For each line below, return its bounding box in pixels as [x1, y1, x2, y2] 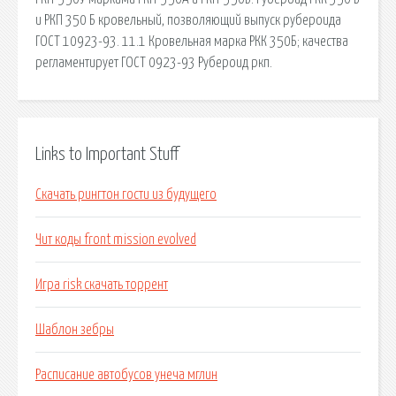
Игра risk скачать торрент [35, 278, 168, 293]
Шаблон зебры [35, 323, 114, 338]
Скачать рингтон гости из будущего [35, 187, 217, 202]
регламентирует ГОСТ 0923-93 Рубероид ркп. [35, 55, 272, 70]
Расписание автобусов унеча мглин [35, 368, 217, 383]
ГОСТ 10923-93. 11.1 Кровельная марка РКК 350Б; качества [35, 34, 348, 49]
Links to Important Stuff [35, 145, 179, 164]
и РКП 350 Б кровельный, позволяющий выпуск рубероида [35, 12, 341, 27]
